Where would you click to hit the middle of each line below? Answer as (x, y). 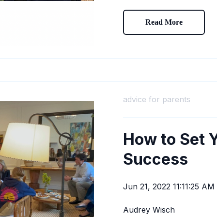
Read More (164, 22)
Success (155, 159)
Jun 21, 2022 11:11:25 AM (169, 186)
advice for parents (157, 99)
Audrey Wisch (149, 209)
